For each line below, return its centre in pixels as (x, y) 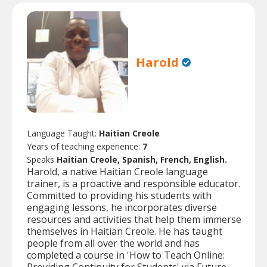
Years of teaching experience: (85, 147)
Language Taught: (63, 133)
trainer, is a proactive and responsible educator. (133, 184)
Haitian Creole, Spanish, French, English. (142, 160)
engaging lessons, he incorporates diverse (122, 208)
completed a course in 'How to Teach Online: (126, 255)
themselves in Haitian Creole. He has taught (125, 232)
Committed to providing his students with (119, 196)
